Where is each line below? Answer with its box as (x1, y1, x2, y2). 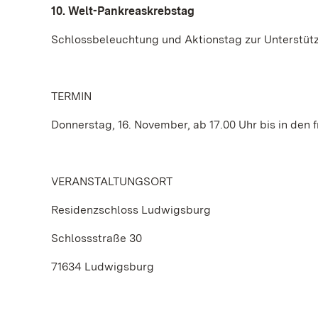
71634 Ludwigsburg (51, 260, 154, 273)
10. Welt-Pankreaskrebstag (51, 4, 194, 18)
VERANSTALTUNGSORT (51, 175, 172, 188)
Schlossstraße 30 (51, 231, 142, 245)
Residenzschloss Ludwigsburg (51, 203, 211, 216)
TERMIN (51, 89, 92, 103)
